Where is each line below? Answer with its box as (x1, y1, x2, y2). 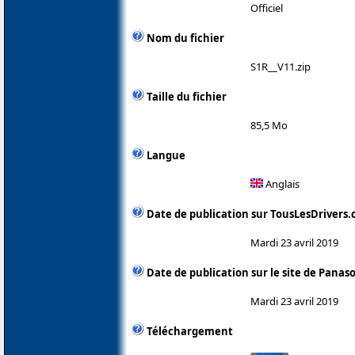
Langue (147, 147, 185, 162)
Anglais (263, 176, 300, 191)
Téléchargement (147, 323, 233, 338)
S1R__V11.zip (250, 59, 311, 74)
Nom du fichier (147, 30, 224, 45)
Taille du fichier (147, 89, 227, 104)
